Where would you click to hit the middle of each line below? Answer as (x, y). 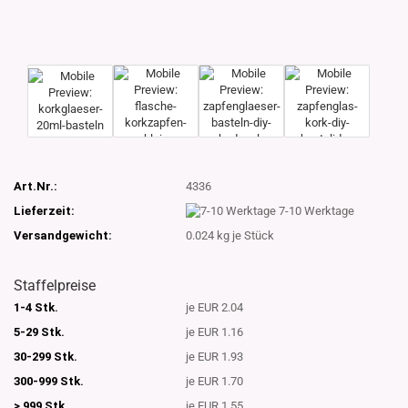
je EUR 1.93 (215, 357)
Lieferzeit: (44, 210)
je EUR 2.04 (215, 308)
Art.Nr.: (36, 186)
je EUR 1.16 (215, 332)
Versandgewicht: (63, 236)
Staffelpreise (55, 285)
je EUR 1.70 (215, 382)
